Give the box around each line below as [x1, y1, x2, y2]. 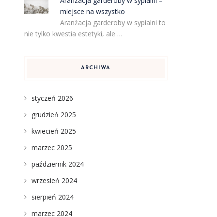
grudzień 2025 [31, 110, 76, 119]
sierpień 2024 [31, 192, 74, 201]
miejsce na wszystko [60, 7, 125, 16]
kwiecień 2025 [31, 126, 76, 136]
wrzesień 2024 [31, 176, 77, 185]
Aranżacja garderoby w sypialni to [60, 18, 166, 27]
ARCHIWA [81, 65, 111, 71]
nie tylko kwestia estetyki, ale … [24, 29, 123, 38]
